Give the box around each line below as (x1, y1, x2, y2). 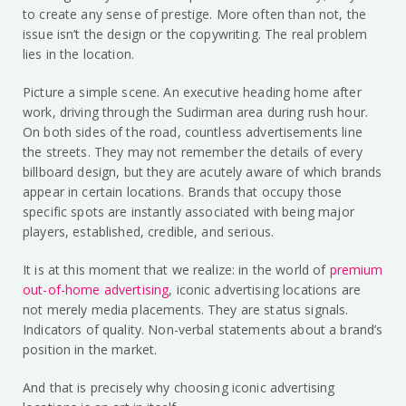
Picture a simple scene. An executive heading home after (23, 83, 362, 101)
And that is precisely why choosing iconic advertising (23, 379, 335, 397)
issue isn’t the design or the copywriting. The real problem (23, 25, 368, 43)
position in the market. (23, 341, 158, 359)
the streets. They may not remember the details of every (23, 143, 362, 161)
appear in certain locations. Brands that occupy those (23, 183, 343, 201)
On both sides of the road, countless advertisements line (23, 123, 362, 141)
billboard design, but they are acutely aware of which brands (23, 163, 382, 181)
